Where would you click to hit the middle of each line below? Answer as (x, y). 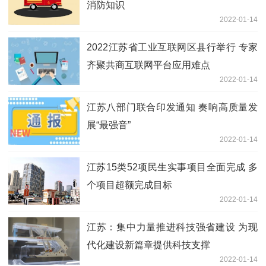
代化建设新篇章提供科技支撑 (148, 245)
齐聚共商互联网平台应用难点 (148, 65)
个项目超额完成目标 (129, 185)
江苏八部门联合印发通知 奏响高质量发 (172, 107)
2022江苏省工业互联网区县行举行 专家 (172, 47)
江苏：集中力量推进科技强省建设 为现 (172, 227)
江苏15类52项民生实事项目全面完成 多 (172, 167)
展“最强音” (109, 125)
